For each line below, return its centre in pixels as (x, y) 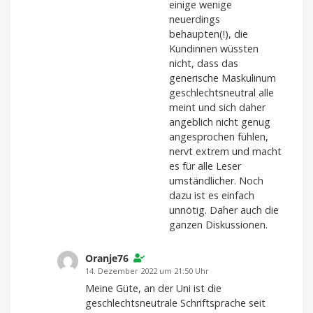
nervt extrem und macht (225, 152)
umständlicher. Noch (216, 181)
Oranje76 (107, 259)
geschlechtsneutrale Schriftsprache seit (175, 303)
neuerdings (195, 20)
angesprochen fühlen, (219, 137)
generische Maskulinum (223, 78)
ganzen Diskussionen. (218, 225)
